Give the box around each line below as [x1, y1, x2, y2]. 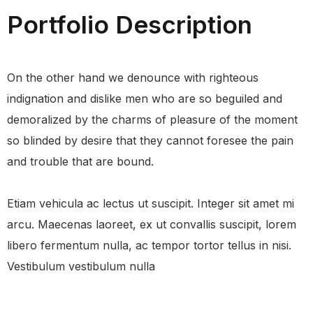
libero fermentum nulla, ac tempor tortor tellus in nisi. [7, 238, 291, 252]
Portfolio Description [7, 10, 252, 39]
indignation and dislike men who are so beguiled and [7, 92, 282, 105]
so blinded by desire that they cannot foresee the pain [7, 133, 293, 147]
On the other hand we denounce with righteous [7, 71, 259, 85]
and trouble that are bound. [7, 154, 154, 168]
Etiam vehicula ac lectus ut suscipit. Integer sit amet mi [7, 196, 294, 210]
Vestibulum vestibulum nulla [7, 259, 155, 273]
